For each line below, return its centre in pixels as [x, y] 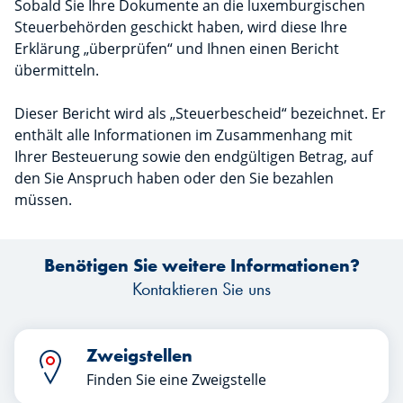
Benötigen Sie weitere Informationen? [201, 265]
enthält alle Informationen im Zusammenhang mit [184, 135]
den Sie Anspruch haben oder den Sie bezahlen [174, 178]
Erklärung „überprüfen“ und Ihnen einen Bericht [177, 49]
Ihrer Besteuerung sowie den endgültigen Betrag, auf [193, 157]
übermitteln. [57, 70]
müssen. [43, 200]
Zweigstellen [139, 355]
